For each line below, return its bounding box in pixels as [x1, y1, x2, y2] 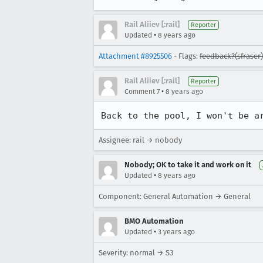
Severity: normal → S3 [99, 248, 173, 257]
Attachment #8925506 [99, 52, 172, 60]
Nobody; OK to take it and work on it [124, 160, 251, 169]
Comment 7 [124, 87, 160, 96]
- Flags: [172, 52, 200, 60]
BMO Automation [124, 217, 183, 225]
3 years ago [158, 228, 195, 236]
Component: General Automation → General [99, 192, 251, 201]
